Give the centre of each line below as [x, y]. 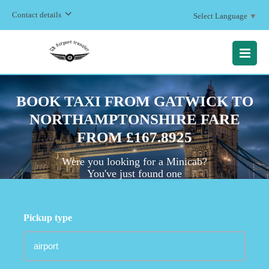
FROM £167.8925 [134, 137]
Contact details [37, 15]
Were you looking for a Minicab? [134, 161]
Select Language [220, 16]
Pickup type [48, 218]
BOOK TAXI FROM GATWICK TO [134, 101]
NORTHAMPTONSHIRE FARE [134, 119]
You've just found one [134, 173]
